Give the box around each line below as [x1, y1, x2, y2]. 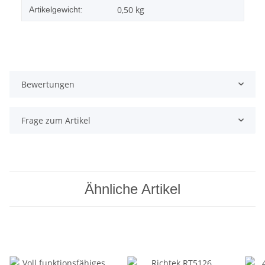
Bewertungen [21, 78, 75, 90]
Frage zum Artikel [21, 114, 91, 126]
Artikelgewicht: [29, 4, 83, 14]
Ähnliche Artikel [85, 180, 180, 197]
